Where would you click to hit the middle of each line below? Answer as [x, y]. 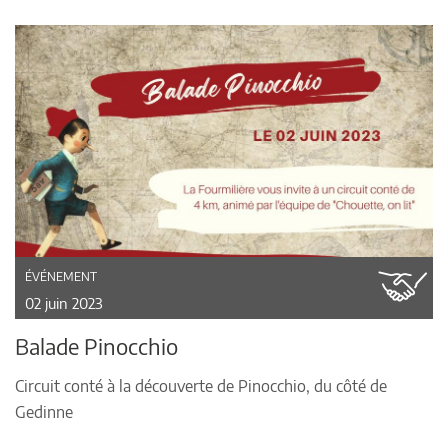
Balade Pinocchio [96, 345]
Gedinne [44, 411]
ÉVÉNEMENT [61, 276]
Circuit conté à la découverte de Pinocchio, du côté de [201, 385]
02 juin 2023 [64, 302]
